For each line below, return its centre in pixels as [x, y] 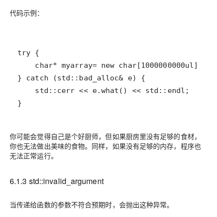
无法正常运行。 [34, 155]
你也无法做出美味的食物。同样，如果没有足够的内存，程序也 [105, 146]
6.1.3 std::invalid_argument [57, 181]
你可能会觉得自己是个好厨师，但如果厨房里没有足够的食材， [105, 136]
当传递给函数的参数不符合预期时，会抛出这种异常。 [92, 204]
